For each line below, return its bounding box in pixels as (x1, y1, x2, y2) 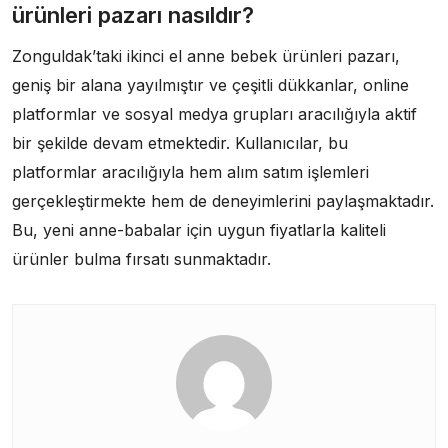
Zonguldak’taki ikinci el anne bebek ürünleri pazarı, (12, 45, 400, 66)
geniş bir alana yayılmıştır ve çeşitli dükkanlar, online (12, 74, 409, 95)
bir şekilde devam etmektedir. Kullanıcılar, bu (12, 132, 348, 153)
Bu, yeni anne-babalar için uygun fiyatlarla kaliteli (12, 219, 386, 240)
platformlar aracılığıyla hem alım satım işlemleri (12, 161, 369, 182)
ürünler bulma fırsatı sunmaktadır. (12, 248, 271, 269)
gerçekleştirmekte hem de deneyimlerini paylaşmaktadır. (12, 190, 434, 211)
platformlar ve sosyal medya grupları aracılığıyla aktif (12, 103, 417, 124)
